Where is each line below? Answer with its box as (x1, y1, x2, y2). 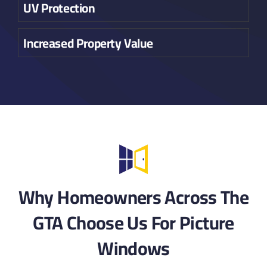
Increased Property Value (23, 32, 153, 55)
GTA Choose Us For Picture (33, 206, 234, 241)
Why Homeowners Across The (18, 180, 249, 215)
